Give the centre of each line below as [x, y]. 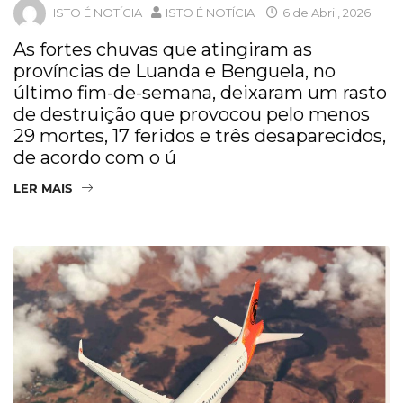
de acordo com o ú [95, 158]
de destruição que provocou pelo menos [192, 115]
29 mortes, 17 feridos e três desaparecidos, [200, 136]
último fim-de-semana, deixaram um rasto [200, 93]
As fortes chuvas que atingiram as [163, 50]
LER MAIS [43, 188]
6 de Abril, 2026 [325, 12]
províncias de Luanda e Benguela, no [175, 72]
